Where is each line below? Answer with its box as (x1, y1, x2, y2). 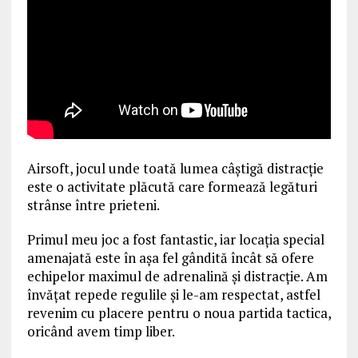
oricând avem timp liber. (26, 322, 175, 340)
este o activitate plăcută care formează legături (26, 177, 317, 196)
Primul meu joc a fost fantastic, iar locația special (26, 230, 324, 249)
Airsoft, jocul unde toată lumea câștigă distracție (26, 159, 324, 177)
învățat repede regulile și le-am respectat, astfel (26, 285, 320, 304)
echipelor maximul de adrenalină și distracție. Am (26, 267, 328, 285)
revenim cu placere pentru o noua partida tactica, (26, 304, 331, 322)
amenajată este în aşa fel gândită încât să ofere (26, 249, 314, 267)
